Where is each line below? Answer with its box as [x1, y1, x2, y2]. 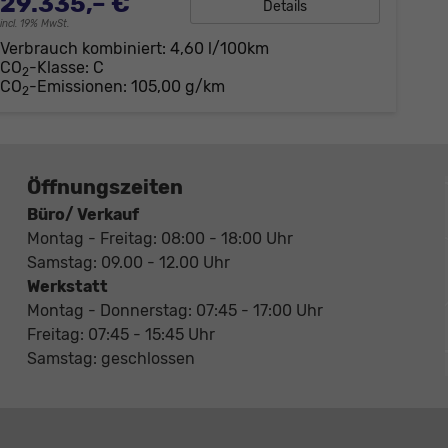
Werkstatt [26, 277, 108, 297]
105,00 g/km [130, 77, 225, 97]
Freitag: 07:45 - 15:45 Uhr [26, 325, 215, 345]
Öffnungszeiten [26, 175, 183, 200]
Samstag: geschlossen [26, 349, 195, 369]
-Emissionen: [28, 77, 131, 97]
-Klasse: [28, 58, 89, 78]
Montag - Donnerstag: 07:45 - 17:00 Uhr [26, 301, 323, 321]
